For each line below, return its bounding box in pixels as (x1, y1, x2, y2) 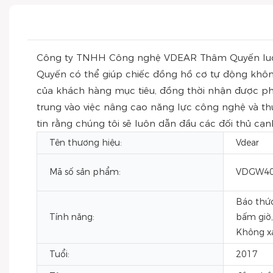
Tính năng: (49, 211, 94, 222)
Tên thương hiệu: (49, 137, 122, 148)
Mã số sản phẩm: (49, 166, 121, 177)
